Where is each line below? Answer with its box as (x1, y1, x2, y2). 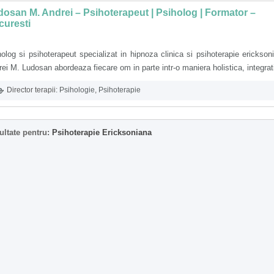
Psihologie (59, 86, 95, 95)
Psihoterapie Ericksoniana (52, 128, 152, 137)
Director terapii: (5, 86, 59, 95)
